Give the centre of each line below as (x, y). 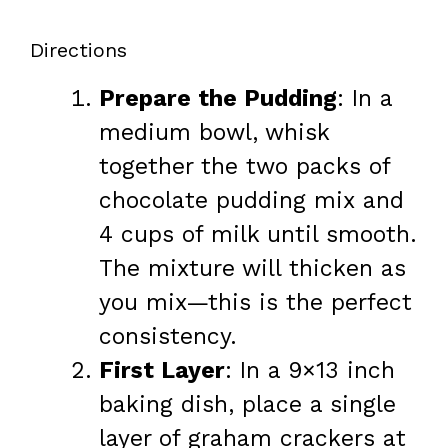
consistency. (168, 337)
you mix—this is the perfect (255, 303)
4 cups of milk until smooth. (258, 235)
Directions (78, 50)
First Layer (162, 371)
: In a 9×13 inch (310, 371)
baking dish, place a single (247, 405)
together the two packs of (244, 167)
